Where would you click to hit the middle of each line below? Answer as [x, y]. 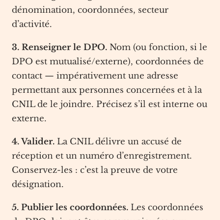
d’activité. [32, 24]
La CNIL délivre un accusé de [118, 142]
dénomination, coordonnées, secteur [90, 10]
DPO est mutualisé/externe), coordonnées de [108, 62]
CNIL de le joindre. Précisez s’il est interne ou [110, 104]
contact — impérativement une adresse [95, 76]
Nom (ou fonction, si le [157, 47]
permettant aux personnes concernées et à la [107, 90]
